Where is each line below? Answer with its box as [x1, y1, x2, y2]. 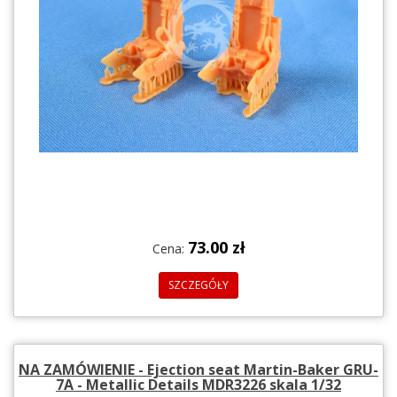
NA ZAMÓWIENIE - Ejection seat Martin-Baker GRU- [19, 359, 378, 379]
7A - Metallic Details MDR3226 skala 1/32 [56, 374, 341, 394]
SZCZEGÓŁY [168, 276, 229, 292]
